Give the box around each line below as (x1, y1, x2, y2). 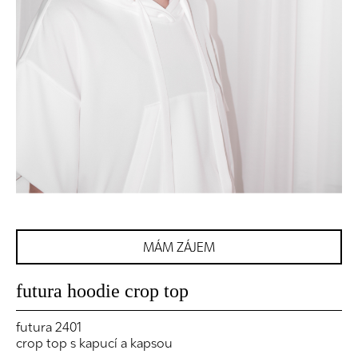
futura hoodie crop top (16, 280, 189, 302)
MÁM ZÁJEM (143, 239, 215, 256)
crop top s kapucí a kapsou (16, 335, 176, 352)
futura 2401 (16, 319, 82, 336)
